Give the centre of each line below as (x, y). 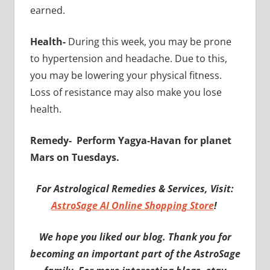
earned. (47, 10)
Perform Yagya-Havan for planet (154, 140)
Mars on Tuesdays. (74, 157)
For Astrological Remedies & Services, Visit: (135, 188)
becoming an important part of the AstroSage (135, 253)
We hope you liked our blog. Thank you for (135, 237)
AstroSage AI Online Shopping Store (132, 205)
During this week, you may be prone (149, 41)
